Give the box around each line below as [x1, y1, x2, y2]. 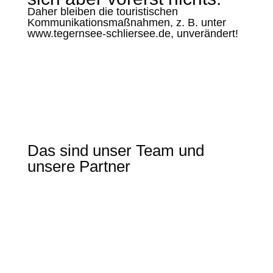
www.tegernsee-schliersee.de [27, 27, 171, 40]
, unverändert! [170, 27, 238, 40]
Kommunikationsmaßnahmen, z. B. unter [27, 16, 226, 29]
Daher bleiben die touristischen [27, 5, 178, 18]
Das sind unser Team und [27, 141, 204, 160]
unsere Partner [27, 157, 130, 175]
